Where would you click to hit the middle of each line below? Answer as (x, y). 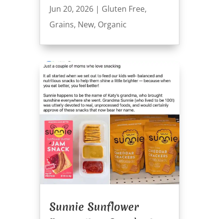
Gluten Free (123, 9)
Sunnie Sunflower (94, 207)
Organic (112, 25)
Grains (61, 25)
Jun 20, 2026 (71, 9)
